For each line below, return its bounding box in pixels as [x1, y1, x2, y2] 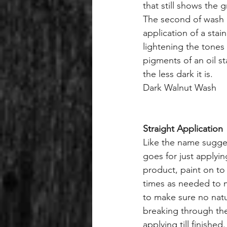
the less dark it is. [143, 68, 213, 80]
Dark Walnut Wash [143, 82, 216, 93]
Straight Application [143, 123, 223, 134]
